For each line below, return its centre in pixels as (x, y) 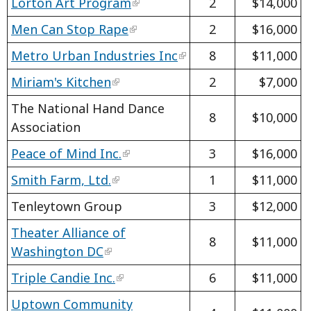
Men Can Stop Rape (70, 29)
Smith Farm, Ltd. (61, 179)
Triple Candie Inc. (63, 277)
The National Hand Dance (88, 108)
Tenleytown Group (67, 206)
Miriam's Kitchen (61, 82)
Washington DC (57, 251)
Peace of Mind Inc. (66, 153)
